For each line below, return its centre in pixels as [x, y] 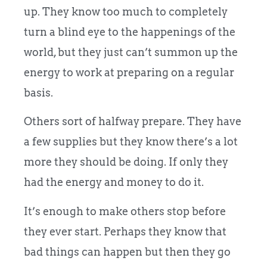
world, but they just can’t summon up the [131, 52]
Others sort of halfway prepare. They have [133, 122]
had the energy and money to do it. [114, 182]
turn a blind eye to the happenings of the [130, 32]
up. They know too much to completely [126, 11]
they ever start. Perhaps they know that [125, 231]
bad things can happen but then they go [127, 252]
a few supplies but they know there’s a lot [131, 142]
